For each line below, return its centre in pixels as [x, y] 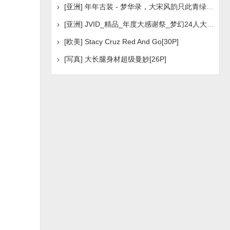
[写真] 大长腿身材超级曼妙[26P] [115, 59]
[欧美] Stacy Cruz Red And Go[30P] [121, 42]
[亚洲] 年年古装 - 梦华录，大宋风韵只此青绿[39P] [210, 7]
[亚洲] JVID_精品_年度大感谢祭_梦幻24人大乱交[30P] [210, 24]
